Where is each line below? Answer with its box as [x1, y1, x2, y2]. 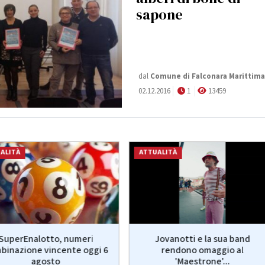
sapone [136, 5, 183, 25]
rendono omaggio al [161, 243, 244, 257]
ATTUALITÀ [138, 147, 177, 158]
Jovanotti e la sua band [154, 232, 250, 245]
